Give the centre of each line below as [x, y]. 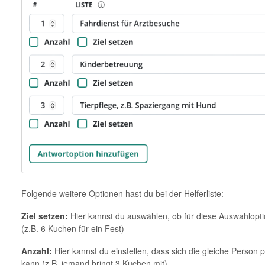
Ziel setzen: [44, 216]
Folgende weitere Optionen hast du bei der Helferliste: [122, 194]
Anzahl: [36, 251]
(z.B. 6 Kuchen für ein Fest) [72, 229]
